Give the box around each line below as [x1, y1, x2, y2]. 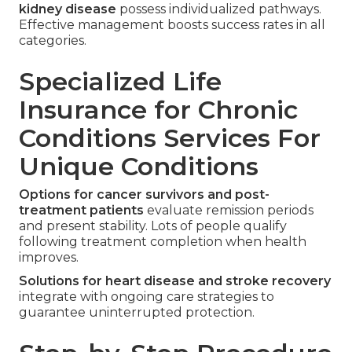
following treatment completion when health [19, 234, 306, 250]
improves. [19, 250, 79, 266]
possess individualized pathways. [116, 2, 321, 17]
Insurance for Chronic [19, 94, 298, 126]
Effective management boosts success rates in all [19, 17, 325, 33]
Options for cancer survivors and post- [19, 187, 269, 203]
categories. [19, 33, 86, 49]
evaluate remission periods [144, 203, 313, 218]
